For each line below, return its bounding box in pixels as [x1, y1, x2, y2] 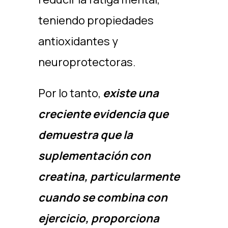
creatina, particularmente [38, 169, 180, 184]
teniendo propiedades [38, 13, 154, 28]
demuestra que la [38, 127, 133, 142]
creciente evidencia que [38, 106, 168, 122]
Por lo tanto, [38, 85, 103, 101]
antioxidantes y [38, 34, 118, 49]
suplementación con [38, 148, 151, 163]
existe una [102, 85, 159, 101]
